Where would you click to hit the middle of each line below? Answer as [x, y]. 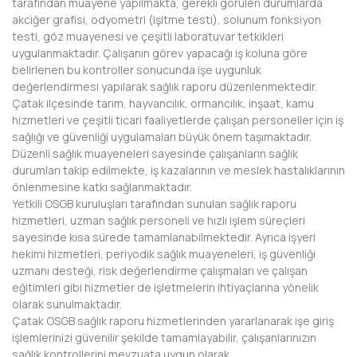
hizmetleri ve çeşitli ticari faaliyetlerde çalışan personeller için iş [178, 120]
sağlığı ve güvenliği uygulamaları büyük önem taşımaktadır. [162, 136]
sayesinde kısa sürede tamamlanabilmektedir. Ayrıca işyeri [164, 237]
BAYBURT [58, 17]
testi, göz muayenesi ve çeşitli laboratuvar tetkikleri [148, 36]
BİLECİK [53, 51]
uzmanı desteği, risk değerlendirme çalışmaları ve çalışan [160, 270]
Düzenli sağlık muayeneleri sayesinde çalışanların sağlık [155, 153]
